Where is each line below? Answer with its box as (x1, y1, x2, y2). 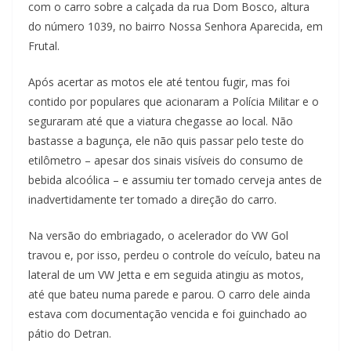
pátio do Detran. (28, 326, 111, 342)
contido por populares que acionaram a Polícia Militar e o (28, 94, 319, 110)
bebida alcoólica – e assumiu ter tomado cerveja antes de (28, 172, 322, 188)
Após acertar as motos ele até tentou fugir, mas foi (28, 74, 290, 90)
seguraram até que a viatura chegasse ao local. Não (28, 114, 293, 129)
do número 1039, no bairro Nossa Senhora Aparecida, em (28, 19, 323, 34)
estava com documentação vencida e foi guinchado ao (28, 306, 307, 322)
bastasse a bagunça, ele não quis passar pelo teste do (28, 133, 304, 149)
